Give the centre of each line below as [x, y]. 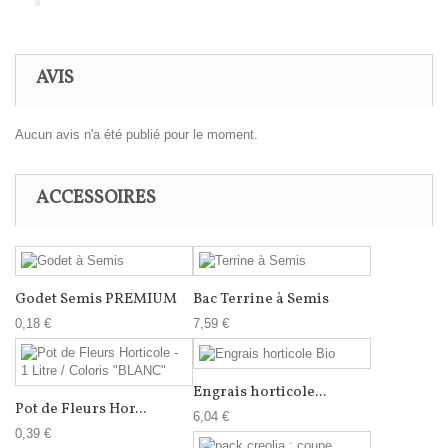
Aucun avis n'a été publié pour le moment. [136, 134]
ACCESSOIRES [96, 198]
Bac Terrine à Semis [261, 300]
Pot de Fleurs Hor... [80, 410]
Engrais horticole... [259, 392]
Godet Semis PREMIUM [96, 300]
